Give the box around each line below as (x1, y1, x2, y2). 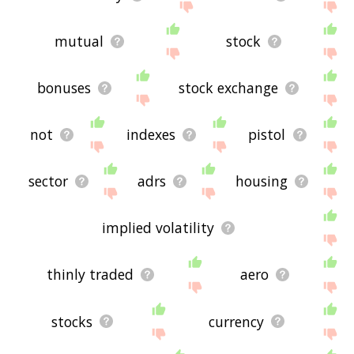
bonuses (37, 78, 92, 98)
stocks (51, 311, 93, 331)
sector (28, 171, 68, 191)
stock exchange (179, 78, 279, 98)
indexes (126, 125, 175, 145)
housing (235, 171, 288, 191)
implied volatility (101, 218, 214, 238)
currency (209, 311, 265, 331)
